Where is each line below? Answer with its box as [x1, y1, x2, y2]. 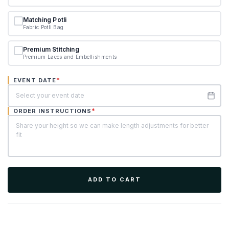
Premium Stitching [22, 45, 79, 53]
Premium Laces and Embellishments [22, 54, 117, 60]
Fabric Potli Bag [22, 24, 64, 30]
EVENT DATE [13, 76, 56, 84]
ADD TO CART [88, 176, 141, 183]
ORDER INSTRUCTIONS [13, 107, 91, 114]
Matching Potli [22, 16, 67, 24]
